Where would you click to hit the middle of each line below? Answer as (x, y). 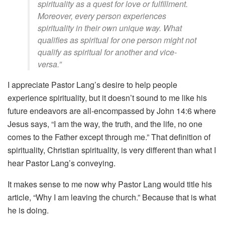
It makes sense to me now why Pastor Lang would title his (110, 184)
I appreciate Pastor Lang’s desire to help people (92, 85)
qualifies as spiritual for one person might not (117, 40)
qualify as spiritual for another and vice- (107, 52)
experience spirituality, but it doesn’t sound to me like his (107, 98)
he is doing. (28, 210)
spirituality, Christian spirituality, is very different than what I (112, 150)
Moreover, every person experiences (102, 16)
